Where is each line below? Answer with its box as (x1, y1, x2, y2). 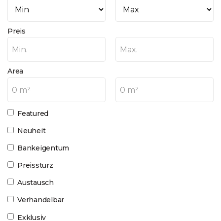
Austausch (17, 178, 54, 187)
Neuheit (17, 126, 46, 135)
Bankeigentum (17, 143, 70, 152)
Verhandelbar (17, 195, 65, 205)
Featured (17, 109, 49, 118)
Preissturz (17, 161, 53, 170)
